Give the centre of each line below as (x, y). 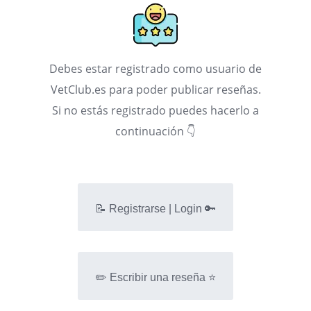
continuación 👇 (155, 132)
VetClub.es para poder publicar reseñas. (155, 90)
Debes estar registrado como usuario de (155, 69)
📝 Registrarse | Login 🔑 (155, 209)
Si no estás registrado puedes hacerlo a (155, 111)
